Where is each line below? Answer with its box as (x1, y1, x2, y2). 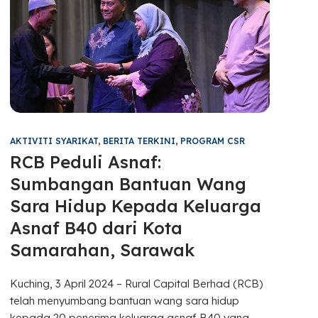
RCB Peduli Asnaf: (10, 150, 162, 172)
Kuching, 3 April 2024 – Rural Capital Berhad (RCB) (10, 276, 263, 290)
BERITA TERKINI (103, 135, 176, 146)
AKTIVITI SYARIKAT (10, 135, 99, 146)
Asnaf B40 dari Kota (10, 216, 183, 238)
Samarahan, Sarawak (10, 238, 195, 261)
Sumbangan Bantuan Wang (10, 172, 247, 194)
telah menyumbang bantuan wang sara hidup (10, 293, 240, 307)
